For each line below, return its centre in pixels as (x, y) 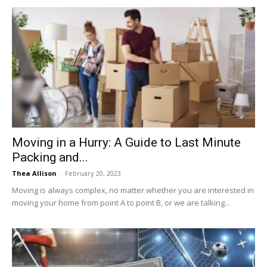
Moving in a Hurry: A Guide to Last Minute (126, 142)
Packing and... (50, 157)
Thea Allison (34, 173)
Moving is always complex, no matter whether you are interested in (133, 190)
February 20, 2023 (93, 173)
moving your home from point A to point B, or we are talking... (121, 202)
